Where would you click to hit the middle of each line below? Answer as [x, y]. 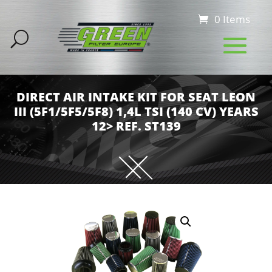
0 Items [232, 19]
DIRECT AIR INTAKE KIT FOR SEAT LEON [136, 97]
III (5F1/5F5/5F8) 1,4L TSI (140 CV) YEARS [136, 111]
